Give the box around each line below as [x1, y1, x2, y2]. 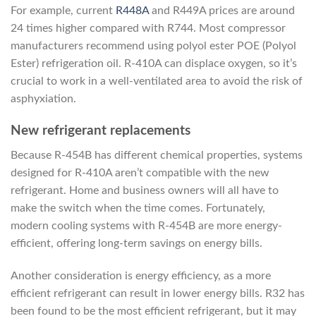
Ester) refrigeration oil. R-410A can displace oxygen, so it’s [11, 58, 297, 70]
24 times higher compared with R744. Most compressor [11, 23, 286, 35]
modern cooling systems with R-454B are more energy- [11, 219, 282, 231]
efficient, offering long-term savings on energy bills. [11, 237, 262, 249]
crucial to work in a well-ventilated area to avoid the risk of [11, 75, 303, 87]
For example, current [11, 5, 116, 17]
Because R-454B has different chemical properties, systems [11, 149, 303, 161]
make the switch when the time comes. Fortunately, [11, 202, 265, 214]
